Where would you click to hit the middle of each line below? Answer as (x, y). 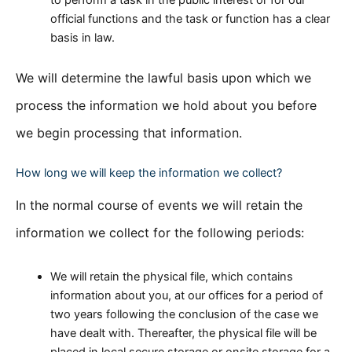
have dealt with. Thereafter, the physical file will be (183, 333)
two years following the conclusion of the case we (184, 314)
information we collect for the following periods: (160, 233)
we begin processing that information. (129, 132)
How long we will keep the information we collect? (149, 173)
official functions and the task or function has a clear (190, 18)
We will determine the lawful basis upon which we (163, 77)
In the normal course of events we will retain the (159, 205)
